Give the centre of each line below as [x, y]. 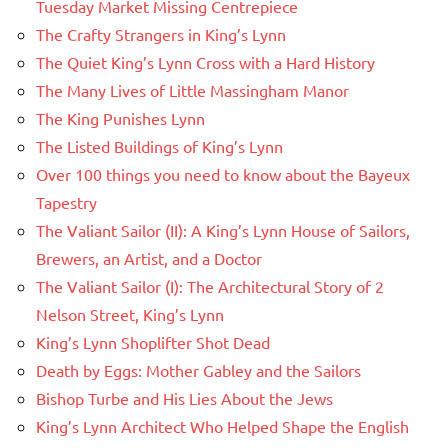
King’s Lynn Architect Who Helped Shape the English [222, 426]
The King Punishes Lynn [120, 118]
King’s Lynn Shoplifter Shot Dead [153, 342]
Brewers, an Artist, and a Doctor [149, 258]
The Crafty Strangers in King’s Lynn [161, 34]
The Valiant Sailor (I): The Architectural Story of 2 [210, 286]
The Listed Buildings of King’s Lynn [159, 146]
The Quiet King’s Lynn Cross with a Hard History [205, 62]
